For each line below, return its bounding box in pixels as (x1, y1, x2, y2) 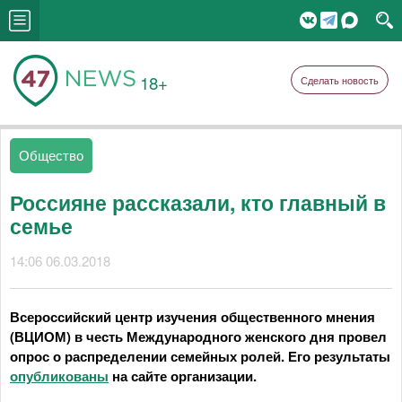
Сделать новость (301, 73, 379, 87)
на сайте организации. (109, 366, 257, 386)
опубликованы (10, 366, 109, 386)
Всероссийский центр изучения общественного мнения (10, 307, 375, 327)
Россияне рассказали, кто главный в (10, 188, 386, 217)
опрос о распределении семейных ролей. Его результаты (10, 346, 390, 366)
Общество (19, 145, 83, 164)
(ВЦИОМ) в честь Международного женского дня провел (10, 327, 387, 346)
